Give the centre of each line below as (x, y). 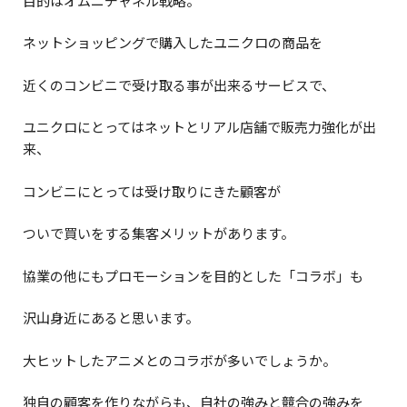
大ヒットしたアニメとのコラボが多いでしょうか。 (179, 360)
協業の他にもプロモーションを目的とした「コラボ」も (193, 275)
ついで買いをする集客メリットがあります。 (159, 233)
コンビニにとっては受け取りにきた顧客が (152, 191)
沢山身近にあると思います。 (111, 318)
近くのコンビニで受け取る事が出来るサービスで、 (179, 84)
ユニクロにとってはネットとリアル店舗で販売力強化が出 (199, 127)
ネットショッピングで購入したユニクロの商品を (173, 43)
